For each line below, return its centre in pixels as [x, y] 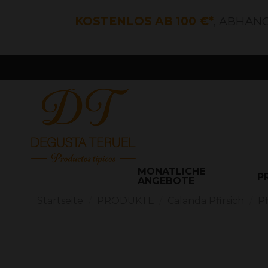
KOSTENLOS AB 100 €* [144, 21]
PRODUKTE [125, 201]
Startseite [60, 201]
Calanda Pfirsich [206, 201]
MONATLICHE [171, 172]
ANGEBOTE [166, 181]
